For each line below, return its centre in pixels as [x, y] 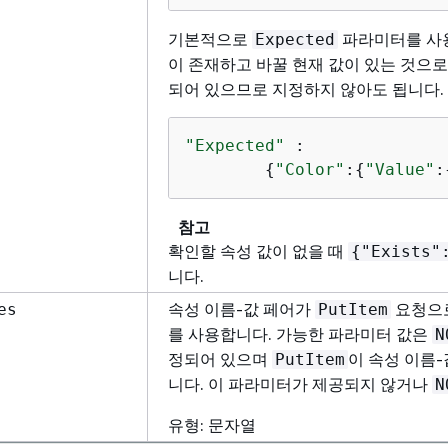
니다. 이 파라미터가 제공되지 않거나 [300, 383]
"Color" [310, 169]
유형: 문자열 [212, 424]
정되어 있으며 [220, 358]
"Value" [400, 169]
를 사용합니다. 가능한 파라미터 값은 [300, 333]
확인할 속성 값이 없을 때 [258, 250]
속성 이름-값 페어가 [241, 308]
